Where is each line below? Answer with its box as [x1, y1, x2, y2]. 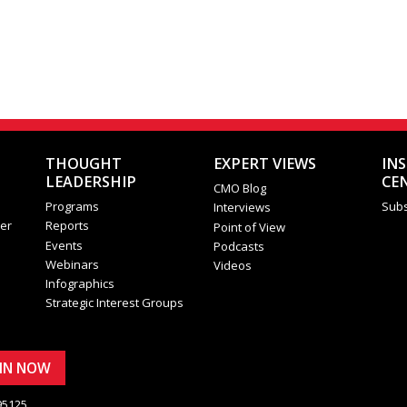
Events [45, 236, 83, 253]
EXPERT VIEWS [213, 154, 316, 174]
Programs [45, 198, 99, 215]
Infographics [45, 274, 114, 292]
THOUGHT [45, 154, 122, 174]
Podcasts [213, 237, 264, 254]
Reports [45, 217, 89, 234]
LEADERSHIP [45, 172, 136, 193]
